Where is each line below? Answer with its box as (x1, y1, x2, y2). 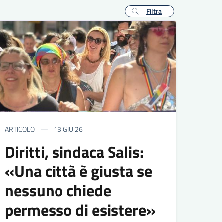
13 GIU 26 (52, 123, 83, 134)
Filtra (146, 5, 162, 16)
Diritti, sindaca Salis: (5, 139, 144, 164)
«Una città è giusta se (5, 159, 153, 183)
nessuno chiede (5, 178, 111, 202)
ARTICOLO (5, 123, 35, 134)
